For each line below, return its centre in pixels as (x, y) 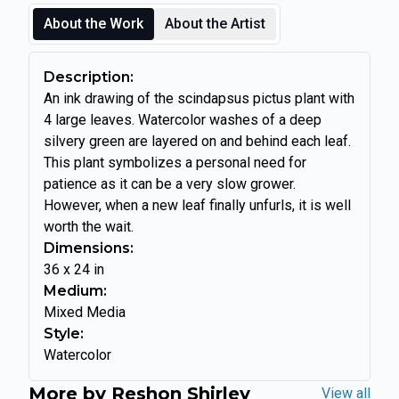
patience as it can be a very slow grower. (170, 184)
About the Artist (215, 24)
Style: (64, 334)
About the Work (94, 24)
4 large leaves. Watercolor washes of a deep (183, 120)
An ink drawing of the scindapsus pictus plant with (199, 99)
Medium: (75, 291)
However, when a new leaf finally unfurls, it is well (197, 206)
